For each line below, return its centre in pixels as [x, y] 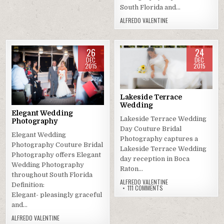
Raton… [132, 169]
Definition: [28, 184]
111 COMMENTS [145, 188]
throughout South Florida [52, 174]
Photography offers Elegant [56, 154]
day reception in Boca [155, 159]
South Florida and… [150, 7]
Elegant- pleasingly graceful [57, 194]
